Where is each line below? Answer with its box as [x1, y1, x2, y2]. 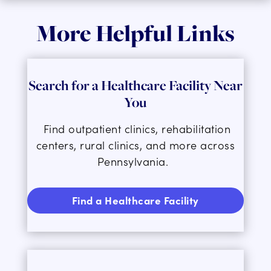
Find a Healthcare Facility [71, 193, 199, 208]
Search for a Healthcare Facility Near [28, 76, 243, 96]
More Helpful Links [36, 18, 235, 50]
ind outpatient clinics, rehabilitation [49, 121, 231, 137]
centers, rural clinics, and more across [36, 137, 235, 153]
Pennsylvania [97, 154, 166, 169]
